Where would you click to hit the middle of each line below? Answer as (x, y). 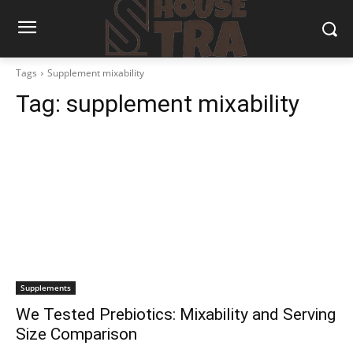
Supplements (46, 287)
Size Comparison (76, 334)
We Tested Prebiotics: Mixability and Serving (176, 314)
